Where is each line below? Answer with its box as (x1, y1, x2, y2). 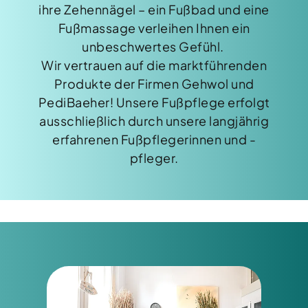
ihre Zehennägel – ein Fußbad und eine (38, 1, 269, 18)
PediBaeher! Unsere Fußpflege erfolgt (38, 94, 270, 111)
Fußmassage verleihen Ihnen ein (58, 20, 250, 36)
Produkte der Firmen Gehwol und (54, 76, 254, 92)
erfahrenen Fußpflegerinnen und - (52, 131, 256, 148)
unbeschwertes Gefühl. (82, 38, 226, 55)
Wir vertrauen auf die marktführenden (41, 57, 267, 74)
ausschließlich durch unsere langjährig (39, 113, 269, 129)
